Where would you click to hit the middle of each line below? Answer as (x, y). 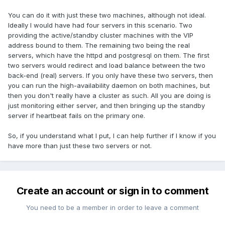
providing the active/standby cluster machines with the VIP (101, 35)
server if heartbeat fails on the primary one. (77, 116)
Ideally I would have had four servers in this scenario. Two (100, 25)
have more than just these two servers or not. (80, 146)
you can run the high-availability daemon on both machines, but (109, 86)
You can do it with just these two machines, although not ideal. (107, 15)
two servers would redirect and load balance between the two (107, 66)
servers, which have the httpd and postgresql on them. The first (109, 55)
